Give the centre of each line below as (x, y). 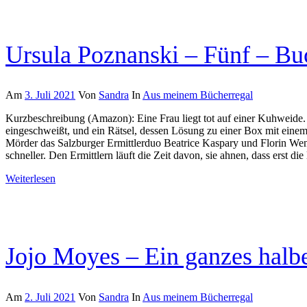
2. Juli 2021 (50, 297)
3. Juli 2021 (50, 95)
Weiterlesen (30, 179)
